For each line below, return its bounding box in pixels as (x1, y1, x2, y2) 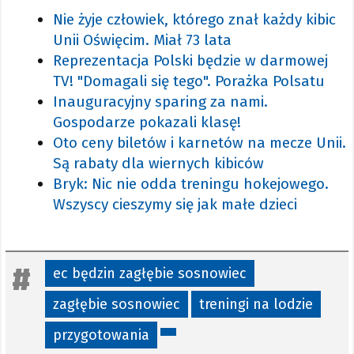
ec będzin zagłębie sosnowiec (53, 264, 247, 282)
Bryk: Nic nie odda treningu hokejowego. (53, 174, 329, 193)
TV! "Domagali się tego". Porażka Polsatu (53, 71, 325, 90)
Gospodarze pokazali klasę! (53, 112, 241, 131)
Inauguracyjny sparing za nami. (53, 92, 268, 111)
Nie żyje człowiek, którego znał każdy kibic (53, 9, 336, 28)
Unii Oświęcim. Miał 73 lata (53, 30, 232, 49)
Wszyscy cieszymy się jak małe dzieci (53, 194, 297, 213)
